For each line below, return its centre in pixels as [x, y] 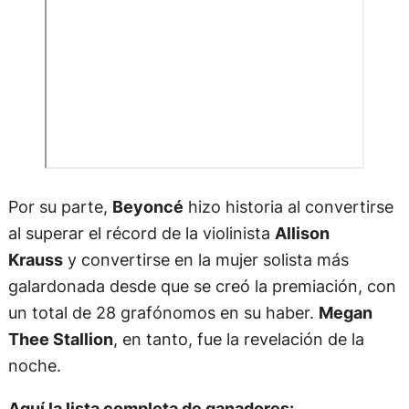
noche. [34, 365]
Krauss [35, 259]
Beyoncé [147, 206]
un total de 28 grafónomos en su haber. [163, 312]
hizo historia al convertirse [288, 206]
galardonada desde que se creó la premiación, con [202, 285]
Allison [302, 232]
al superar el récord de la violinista [141, 232]
